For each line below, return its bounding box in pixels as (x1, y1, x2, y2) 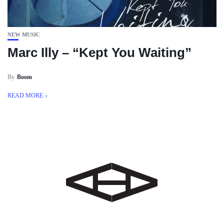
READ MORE (7, 92, 43, 99)
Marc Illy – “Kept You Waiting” (7, 45, 191, 60)
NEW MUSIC (7, 31, 40, 37)
